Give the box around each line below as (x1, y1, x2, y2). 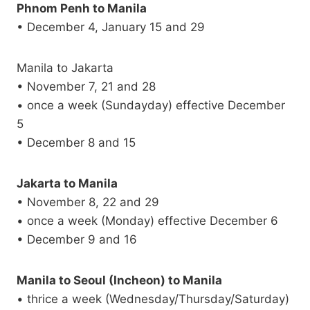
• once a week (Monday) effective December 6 (17, 214, 278, 228)
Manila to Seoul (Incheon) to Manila (17, 273, 222, 288)
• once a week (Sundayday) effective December (17, 98, 285, 113)
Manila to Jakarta (17, 61, 113, 75)
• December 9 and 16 (17, 232, 137, 247)
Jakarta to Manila (17, 176, 118, 191)
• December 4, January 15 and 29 (17, 20, 205, 35)
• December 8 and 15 (17, 136, 136, 150)
